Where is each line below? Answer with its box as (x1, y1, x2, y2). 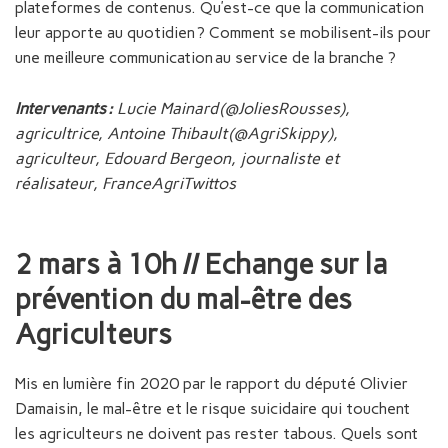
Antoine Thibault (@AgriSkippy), (107, 123, 338, 143)
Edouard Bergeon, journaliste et (104, 148, 339, 168)
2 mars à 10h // (15, 247, 205, 282)
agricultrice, (15, 123, 107, 143)
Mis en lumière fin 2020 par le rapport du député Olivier (15, 374, 408, 394)
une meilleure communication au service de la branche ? (15, 48, 396, 68)
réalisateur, (15, 173, 102, 193)
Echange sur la (205, 247, 387, 282)
